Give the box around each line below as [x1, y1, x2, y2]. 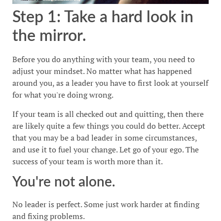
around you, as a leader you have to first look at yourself [12, 77, 208, 89]
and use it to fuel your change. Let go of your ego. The [12, 144, 199, 155]
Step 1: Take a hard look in [12, 9, 193, 26]
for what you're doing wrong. [12, 89, 113, 101]
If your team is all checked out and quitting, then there [12, 108, 204, 119]
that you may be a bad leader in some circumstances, [12, 132, 197, 143]
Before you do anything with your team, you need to [12, 54, 195, 65]
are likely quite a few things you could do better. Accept [12, 120, 205, 131]
